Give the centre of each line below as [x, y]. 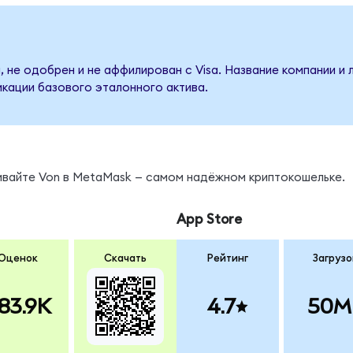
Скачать [125, 258]
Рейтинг [227, 258]
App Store [209, 220]
